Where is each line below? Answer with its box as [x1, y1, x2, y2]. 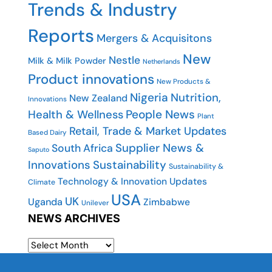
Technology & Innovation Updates [58, 175, 207, 188]
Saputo [28, 145, 49, 154]
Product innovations [28, 70, 154, 88]
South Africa [52, 141, 113, 155]
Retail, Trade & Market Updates [69, 124, 226, 138]
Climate [28, 177, 55, 187]
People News [126, 107, 195, 122]
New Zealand [69, 92, 127, 104]
